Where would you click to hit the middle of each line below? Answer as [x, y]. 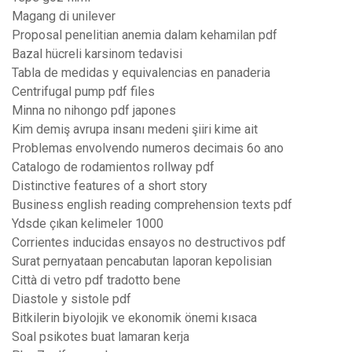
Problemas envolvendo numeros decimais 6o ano [148, 148]
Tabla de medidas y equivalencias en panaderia [141, 73]
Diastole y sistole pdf [71, 299]
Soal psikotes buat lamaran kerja [101, 337]
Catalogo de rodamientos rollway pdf [113, 167]
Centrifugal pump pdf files [83, 92]
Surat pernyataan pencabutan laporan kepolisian [142, 262]
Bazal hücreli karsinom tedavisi [97, 54]
